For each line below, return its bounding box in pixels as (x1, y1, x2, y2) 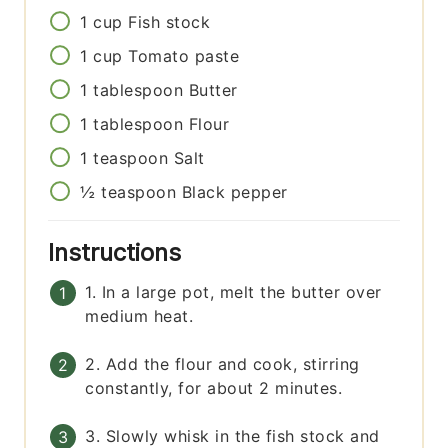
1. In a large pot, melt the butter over (85, 282, 382, 303)
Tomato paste (128, 46, 240, 67)
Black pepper (181, 182, 288, 203)
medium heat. (85, 306, 194, 327)
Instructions (48, 238, 189, 268)
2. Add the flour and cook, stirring (85, 354, 360, 375)
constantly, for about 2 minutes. (85, 378, 343, 399)
